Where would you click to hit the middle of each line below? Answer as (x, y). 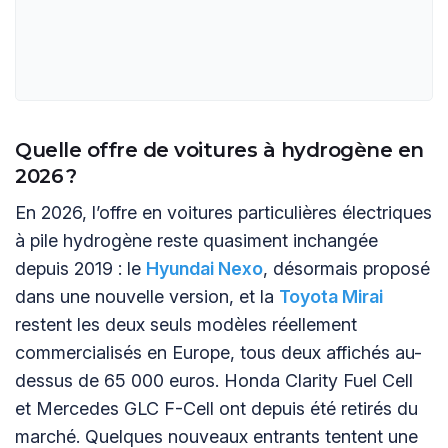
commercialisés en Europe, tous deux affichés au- (218, 352)
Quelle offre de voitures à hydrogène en (219, 149)
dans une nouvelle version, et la (147, 296)
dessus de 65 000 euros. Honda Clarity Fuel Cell (214, 380)
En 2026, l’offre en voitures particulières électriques (223, 212)
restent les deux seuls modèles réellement (186, 324)
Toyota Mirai (331, 296)
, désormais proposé (346, 268)
